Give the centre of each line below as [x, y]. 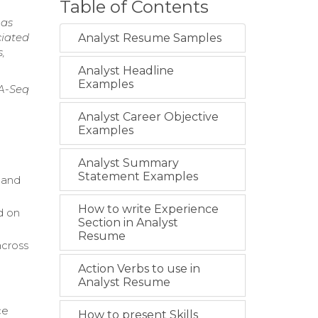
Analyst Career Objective [148, 117]
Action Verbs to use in [139, 269]
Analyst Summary [128, 163]
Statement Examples [138, 177]
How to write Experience [148, 209]
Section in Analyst [128, 223]
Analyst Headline [126, 71]
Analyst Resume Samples [149, 38]
